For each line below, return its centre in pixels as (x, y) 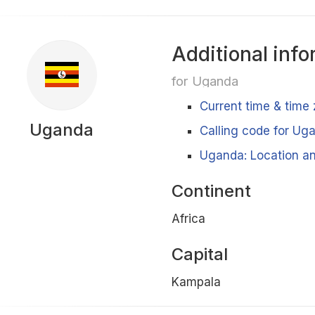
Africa (188, 219)
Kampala (196, 282)
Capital (199, 254)
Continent (211, 191)
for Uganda (205, 81)
